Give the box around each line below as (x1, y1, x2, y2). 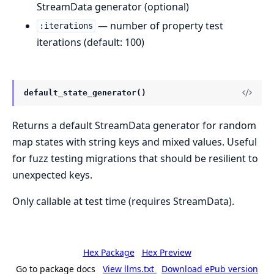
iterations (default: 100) (37, 35, 144, 49)
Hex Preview (141, 246, 191, 258)
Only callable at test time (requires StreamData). (12, 194, 234, 208)
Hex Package (83, 246, 135, 258)
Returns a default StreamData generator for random (12, 118, 256, 132)
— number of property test (95, 18, 223, 32)
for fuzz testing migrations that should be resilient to (12, 151, 258, 165)
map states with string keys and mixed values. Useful (12, 135, 257, 149)
